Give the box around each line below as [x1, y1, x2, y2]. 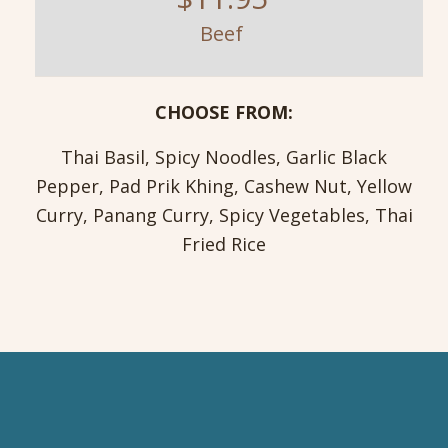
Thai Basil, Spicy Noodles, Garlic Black [61, 145, 387, 170]
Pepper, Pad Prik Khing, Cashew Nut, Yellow [36, 174, 412, 199]
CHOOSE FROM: [155, 100, 293, 125]
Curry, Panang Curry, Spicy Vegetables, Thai [35, 203, 413, 228]
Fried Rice [182, 232, 266, 257]
